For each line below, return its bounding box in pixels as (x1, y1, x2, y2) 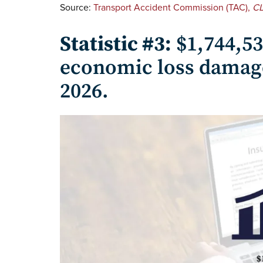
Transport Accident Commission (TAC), (93, 1, 252, 14)
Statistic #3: (60, 32, 171, 58)
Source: (60, 1, 93, 14)
